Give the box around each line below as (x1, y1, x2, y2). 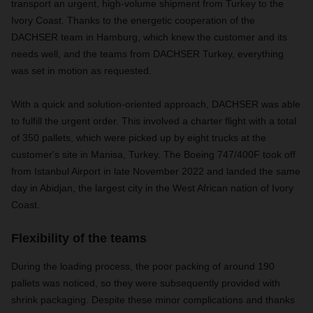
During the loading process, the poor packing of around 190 (11, 261, 275, 272)
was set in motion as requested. (11, 65, 152, 76)
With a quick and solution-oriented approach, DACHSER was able (11, 99, 300, 110)
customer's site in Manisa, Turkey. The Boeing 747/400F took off (11, 149, 296, 160)
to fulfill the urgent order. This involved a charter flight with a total (11, 115, 296, 126)
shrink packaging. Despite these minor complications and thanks (11, 294, 295, 305)
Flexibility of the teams (11, 231, 147, 245)
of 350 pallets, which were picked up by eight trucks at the (11, 132, 266, 143)
